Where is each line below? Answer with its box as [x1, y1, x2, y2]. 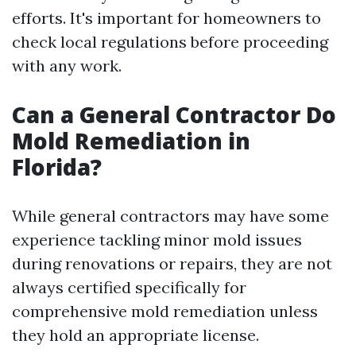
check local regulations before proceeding [12, 31, 328, 52]
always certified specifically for [12, 277, 246, 297]
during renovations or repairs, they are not [12, 253, 332, 273]
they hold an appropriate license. [12, 324, 259, 345]
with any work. [12, 55, 122, 75]
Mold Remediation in [12, 125, 250, 156]
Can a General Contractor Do [12, 99, 336, 130]
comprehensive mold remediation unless [12, 300, 318, 321]
